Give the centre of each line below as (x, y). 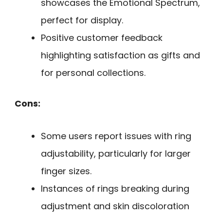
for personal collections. (93, 73)
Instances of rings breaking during (115, 188)
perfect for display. (82, 20)
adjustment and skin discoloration (115, 206)
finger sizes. (66, 171)
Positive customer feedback (102, 38)
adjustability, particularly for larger (116, 153)
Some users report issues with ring (116, 136)
